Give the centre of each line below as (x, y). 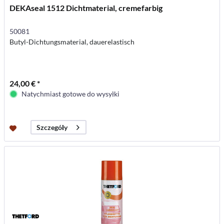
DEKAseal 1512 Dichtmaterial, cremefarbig (86, 8)
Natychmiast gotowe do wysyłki (71, 94)
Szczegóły (52, 127)
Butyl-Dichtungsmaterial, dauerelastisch (72, 42)
